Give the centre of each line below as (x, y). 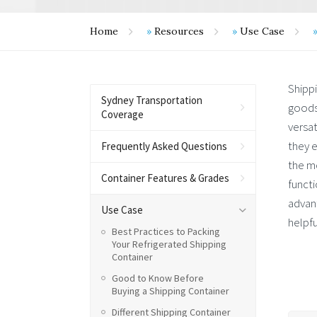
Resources (179, 31)
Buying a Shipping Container (171, 291)
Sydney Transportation (152, 100)
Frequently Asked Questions (164, 146)
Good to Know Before (158, 278)
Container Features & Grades (165, 178)
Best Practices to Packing (166, 231)
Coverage (122, 114)
